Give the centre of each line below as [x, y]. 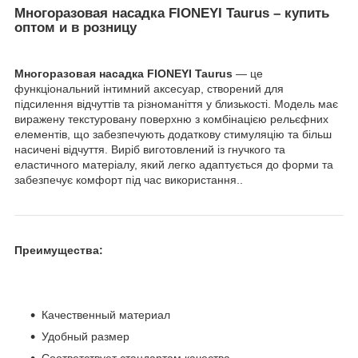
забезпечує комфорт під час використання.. [129, 179]
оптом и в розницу [76, 27]
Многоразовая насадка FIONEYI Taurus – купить [172, 13]
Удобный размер [86, 336]
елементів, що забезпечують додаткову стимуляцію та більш [173, 134]
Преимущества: [59, 250]
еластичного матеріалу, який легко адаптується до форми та [174, 164]
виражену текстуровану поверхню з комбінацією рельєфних [171, 119]
